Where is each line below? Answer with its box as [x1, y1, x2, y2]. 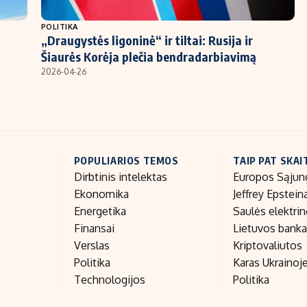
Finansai [73, 221, 114, 236]
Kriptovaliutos [233, 238, 303, 253]
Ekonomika [73, 187, 129, 201]
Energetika [73, 204, 126, 219]
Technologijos [73, 273, 145, 287]
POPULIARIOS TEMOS [73, 154, 179, 167]
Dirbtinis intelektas [73, 170, 167, 184]
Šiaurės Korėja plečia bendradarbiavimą [41, 49, 256, 65]
